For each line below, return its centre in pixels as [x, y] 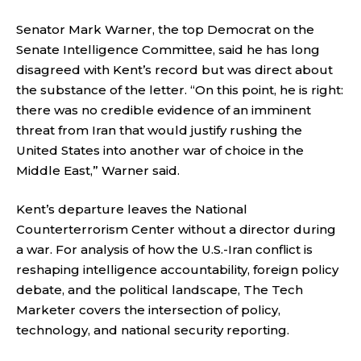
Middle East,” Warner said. [98, 170]
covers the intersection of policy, [178, 309]
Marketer [46, 309]
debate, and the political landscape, [130, 289]
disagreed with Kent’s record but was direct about [174, 70]
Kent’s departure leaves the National [132, 209]
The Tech [273, 289]
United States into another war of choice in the [160, 150]
